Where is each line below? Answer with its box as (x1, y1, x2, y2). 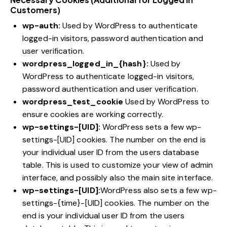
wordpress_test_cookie (22, 96, 124, 107)
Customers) (10, 5, 60, 16)
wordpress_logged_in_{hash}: (22, 58, 148, 69)
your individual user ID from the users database (22, 147, 199, 158)
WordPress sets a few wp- (100, 122, 202, 133)
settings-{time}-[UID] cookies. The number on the (22, 198, 209, 209)
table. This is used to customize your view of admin (22, 160, 213, 171)
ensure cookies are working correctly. (22, 109, 163, 120)
